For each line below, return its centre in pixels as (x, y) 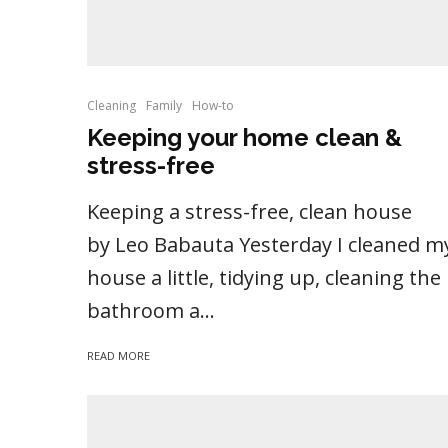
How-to (213, 106)
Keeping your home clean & (244, 138)
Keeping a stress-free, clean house (249, 212)
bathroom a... (151, 311)
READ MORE (118, 356)
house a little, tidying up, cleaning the (264, 278)
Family (164, 106)
